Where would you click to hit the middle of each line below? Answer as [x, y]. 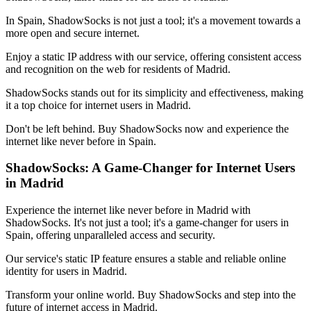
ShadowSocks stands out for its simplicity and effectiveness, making [154, 92]
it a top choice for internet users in [81, 105]
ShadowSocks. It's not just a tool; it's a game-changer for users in [147, 223]
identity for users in [49, 271]
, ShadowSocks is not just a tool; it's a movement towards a [171, 20]
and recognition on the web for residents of [101, 69]
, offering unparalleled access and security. [123, 235]
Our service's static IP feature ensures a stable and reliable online [146, 259]
